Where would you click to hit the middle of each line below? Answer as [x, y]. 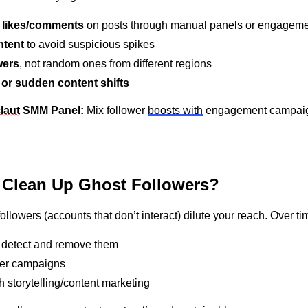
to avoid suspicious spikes [89, 45]
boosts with [175, 111]
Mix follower [116, 111]
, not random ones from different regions [115, 64]
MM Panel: [57, 111]
